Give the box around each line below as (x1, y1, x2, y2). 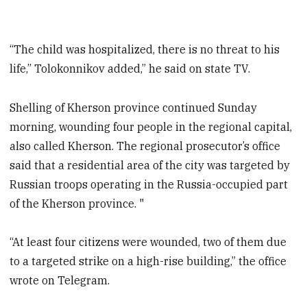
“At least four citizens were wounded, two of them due (10, 235, 287, 249)
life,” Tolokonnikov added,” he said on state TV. (10, 61, 251, 75)
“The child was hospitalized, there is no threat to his (10, 42, 280, 56)
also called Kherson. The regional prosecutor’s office (10, 138, 281, 153)
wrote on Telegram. (10, 273, 110, 288)
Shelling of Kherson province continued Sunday (10, 100, 258, 114)
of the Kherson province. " (10, 196, 145, 210)
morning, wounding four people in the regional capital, (10, 119, 293, 134)
